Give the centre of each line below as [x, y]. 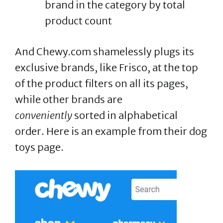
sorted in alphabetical [125, 115]
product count [78, 21]
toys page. [39, 147]
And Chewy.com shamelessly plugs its [105, 52]
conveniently [44, 115]
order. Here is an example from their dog [111, 131]
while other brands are [69, 99]
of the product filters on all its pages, [102, 83]
